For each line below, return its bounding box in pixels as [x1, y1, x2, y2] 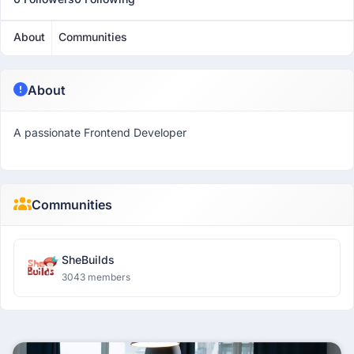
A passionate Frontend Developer [13, 126, 186, 139]
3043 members [62, 271, 130, 283]
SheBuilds [62, 253, 115, 266]
